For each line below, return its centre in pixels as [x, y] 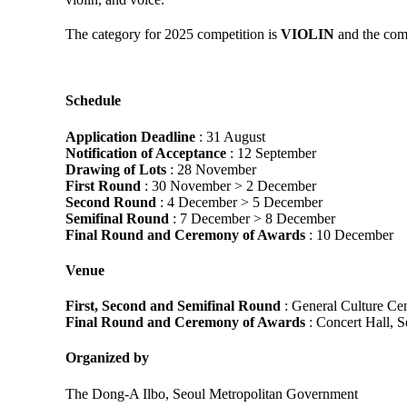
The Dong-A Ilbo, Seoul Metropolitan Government [212, 393]
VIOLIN [306, 35]
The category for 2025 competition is [171, 35]
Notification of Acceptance [146, 153]
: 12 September [271, 153]
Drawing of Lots [116, 169]
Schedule [93, 101]
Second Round [111, 202]
